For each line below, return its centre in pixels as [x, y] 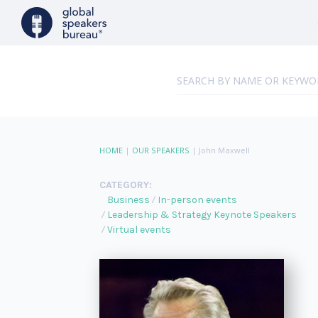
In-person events [197, 200]
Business [128, 200]
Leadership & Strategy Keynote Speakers [202, 215]
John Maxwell [224, 150]
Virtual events [139, 230]
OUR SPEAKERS [160, 150]
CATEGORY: [125, 185]
